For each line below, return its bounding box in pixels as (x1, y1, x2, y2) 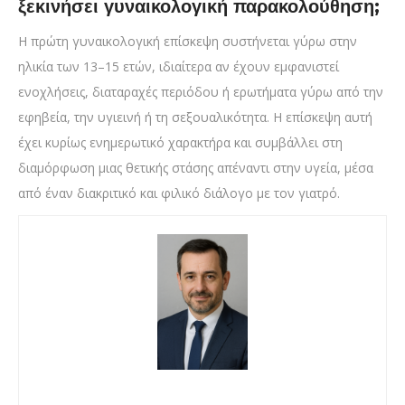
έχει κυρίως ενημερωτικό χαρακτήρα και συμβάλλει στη (18, 134, 343, 152)
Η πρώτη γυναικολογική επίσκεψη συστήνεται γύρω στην (18, 33, 357, 51)
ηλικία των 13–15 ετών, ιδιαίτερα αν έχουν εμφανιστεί (18, 58, 339, 76)
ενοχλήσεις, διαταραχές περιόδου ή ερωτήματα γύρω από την (18, 83, 383, 101)
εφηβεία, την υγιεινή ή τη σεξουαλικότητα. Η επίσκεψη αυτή (18, 108, 372, 127)
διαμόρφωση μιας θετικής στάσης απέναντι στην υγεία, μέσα (18, 159, 373, 177)
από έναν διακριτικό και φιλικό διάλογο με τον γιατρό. (18, 184, 340, 202)
